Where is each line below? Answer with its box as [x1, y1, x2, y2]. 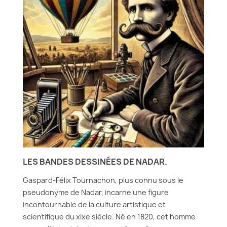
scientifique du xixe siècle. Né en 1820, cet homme [23, 212, 196, 221]
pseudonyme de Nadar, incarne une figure [23, 187, 169, 197]
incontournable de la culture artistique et [23, 200, 166, 209]
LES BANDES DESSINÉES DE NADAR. [23, 156, 167, 167]
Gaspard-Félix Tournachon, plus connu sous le [23, 175, 183, 185]
